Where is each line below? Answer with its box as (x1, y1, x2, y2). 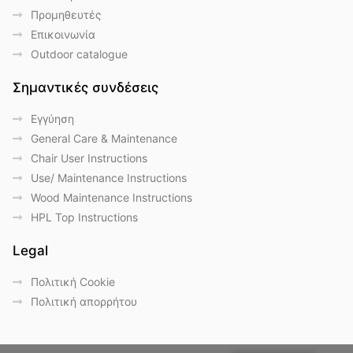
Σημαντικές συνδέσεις (13, 80, 158, 96)
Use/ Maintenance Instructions (30, 171, 187, 185)
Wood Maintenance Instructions (30, 191, 192, 205)
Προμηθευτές (30, 8, 102, 22)
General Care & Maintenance (30, 132, 177, 146)
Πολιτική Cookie (30, 275, 115, 289)
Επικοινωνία (30, 28, 95, 42)
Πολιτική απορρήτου (30, 295, 137, 309)
